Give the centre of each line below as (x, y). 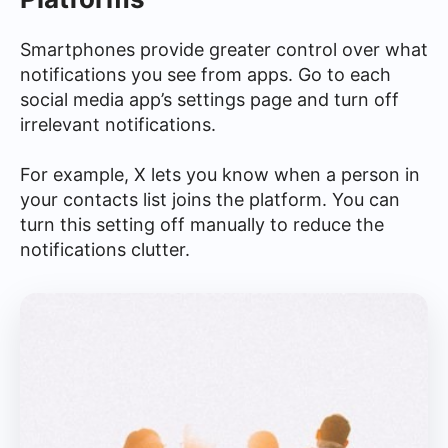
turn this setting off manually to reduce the (202, 224)
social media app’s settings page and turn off (209, 99)
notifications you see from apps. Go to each (205, 74)
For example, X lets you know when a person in (220, 174)
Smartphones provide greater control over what (224, 49)
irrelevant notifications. (118, 124)
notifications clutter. (105, 249)
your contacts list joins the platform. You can (210, 199)
